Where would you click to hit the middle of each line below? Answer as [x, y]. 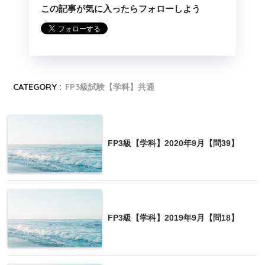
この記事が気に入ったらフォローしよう [121, 8]
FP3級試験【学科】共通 [110, 87]
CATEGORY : [38, 87]
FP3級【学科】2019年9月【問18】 [173, 217]
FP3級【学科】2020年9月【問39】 [173, 143]
